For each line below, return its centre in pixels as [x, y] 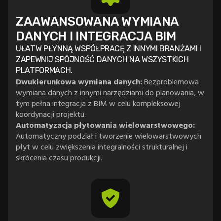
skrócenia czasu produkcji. [59, 157]
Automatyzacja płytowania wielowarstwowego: [106, 125]
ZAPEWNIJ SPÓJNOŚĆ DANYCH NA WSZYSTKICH [102, 59]
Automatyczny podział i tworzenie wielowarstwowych [109, 135]
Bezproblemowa [171, 81]
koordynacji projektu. [51, 114]
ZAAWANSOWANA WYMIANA [97, 21]
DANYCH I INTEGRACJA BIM [96, 36]
